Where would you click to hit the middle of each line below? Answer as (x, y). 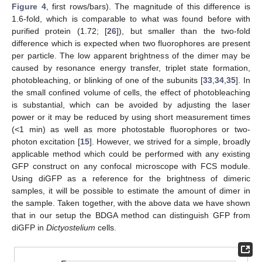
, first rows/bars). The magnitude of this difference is (148, 6)
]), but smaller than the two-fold (183, 31)
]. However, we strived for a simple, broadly (170, 141)
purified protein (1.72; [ (60, 31)
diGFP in (29, 227)
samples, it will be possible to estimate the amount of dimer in (131, 190)
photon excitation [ (46, 141)
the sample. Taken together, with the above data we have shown (131, 203)
